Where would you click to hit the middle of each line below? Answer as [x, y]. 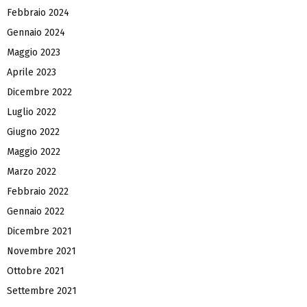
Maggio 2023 [34, 52]
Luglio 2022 [32, 112]
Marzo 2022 [32, 171]
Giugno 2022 [33, 132]
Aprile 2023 [32, 72]
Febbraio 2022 [38, 191]
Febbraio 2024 [38, 12]
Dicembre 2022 [39, 92]
